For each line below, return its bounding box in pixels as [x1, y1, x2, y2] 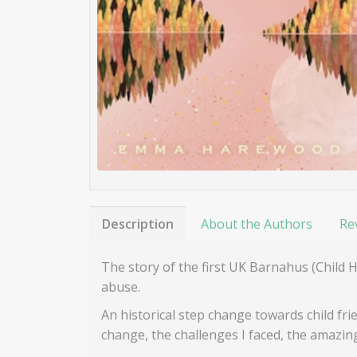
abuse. [101, 278, 140, 296]
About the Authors [201, 215, 312, 233]
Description [102, 215, 174, 233]
